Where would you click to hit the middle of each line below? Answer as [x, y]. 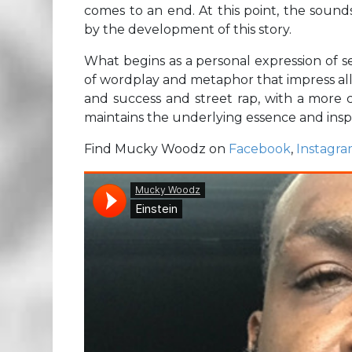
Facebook [260, 149]
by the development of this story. [188, 29]
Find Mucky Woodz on [156, 149]
